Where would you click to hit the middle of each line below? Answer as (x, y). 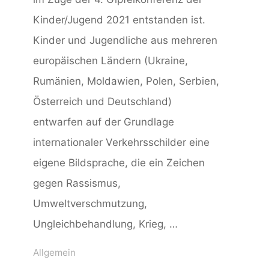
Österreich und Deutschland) (103, 102)
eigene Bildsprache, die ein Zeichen (119, 163)
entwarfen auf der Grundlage (104, 122)
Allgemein (55, 252)
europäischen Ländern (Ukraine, (111, 61)
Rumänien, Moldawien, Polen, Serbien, (126, 81)
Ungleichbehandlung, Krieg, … (106, 224)
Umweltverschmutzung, (90, 204)
